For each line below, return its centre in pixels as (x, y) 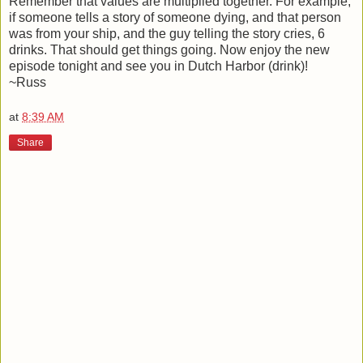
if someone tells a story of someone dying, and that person (175, 17)
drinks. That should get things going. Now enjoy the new (169, 49)
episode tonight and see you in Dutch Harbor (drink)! (158, 66)
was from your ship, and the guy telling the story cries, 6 (167, 33)
